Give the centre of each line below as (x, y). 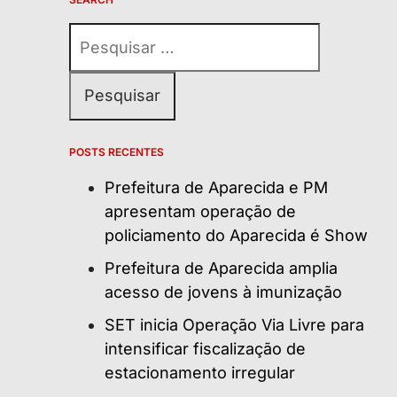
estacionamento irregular (200, 372)
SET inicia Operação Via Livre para (234, 324)
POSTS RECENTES (117, 152)
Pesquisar (106, 34)
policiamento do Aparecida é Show (236, 235)
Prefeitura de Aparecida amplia (221, 268)
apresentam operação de (200, 211)
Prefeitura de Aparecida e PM (216, 187)
